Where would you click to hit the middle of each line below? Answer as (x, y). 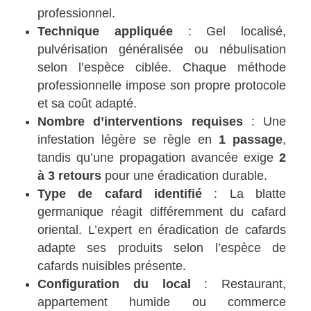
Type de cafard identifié (120, 193)
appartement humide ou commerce (162, 302)
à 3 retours (70, 175)
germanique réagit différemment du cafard (162, 211)
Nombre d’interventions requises (140, 121)
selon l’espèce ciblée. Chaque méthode (162, 67)
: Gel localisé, (229, 31)
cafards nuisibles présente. (112, 266)
